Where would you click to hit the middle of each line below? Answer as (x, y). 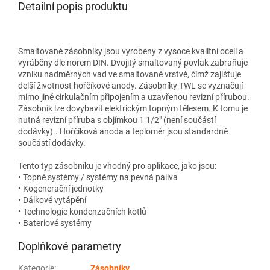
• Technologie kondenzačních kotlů (82, 211)
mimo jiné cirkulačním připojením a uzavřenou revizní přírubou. (134, 97)
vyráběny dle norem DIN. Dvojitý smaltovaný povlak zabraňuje (133, 62)
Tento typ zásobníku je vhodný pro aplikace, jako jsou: (117, 165)
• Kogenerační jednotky (61, 188)
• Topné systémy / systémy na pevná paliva (98, 177)
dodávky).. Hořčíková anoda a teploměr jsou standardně (123, 131)
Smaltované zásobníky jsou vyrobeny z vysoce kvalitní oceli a (131, 51)
